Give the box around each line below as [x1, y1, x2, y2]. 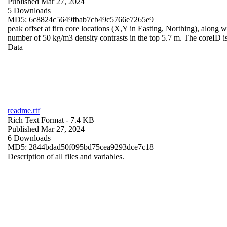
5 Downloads [8, 6, 51, 15]
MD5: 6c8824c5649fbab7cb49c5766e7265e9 [8, 15, 154, 24]
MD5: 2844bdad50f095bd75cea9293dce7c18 [8, 142, 154, 152]
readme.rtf [8, 106, 40, 115]
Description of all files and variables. [8, 152, 124, 161]
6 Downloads [8, 133, 51, 142]
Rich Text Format [8, 115, 64, 124]
